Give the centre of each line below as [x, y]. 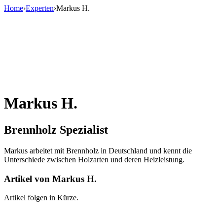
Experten [40, 8]
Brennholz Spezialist [56, 129]
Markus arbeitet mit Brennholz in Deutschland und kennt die [98, 150]
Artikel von [27, 179]
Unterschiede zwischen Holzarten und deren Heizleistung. [94, 159]
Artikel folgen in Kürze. [41, 198]
